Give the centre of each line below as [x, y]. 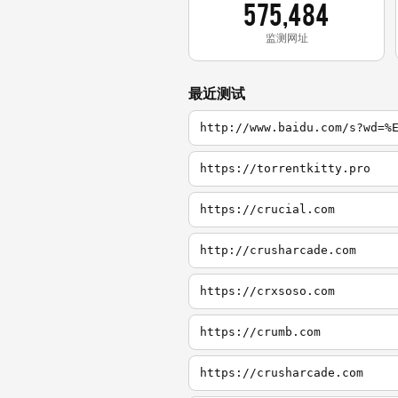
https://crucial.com [267, 210]
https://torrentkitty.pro [285, 169]
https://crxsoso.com [267, 291]
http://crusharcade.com [278, 251]
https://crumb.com [260, 332]
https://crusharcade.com [282, 373]
